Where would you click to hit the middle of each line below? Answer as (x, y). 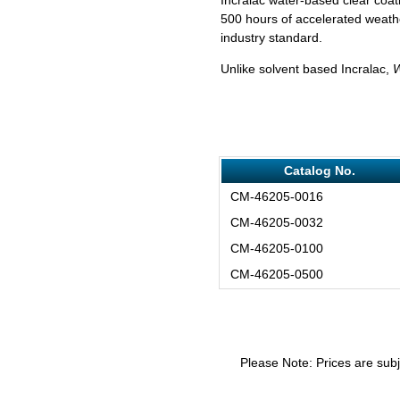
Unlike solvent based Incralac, (307, 68)
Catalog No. (319, 170)
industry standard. (271, 37)
